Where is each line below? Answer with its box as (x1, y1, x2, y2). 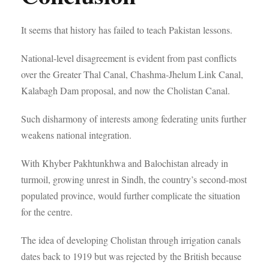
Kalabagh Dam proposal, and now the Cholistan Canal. (21, 84, 230, 97)
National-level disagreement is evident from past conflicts (21, 52, 237, 64)
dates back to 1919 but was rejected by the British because (21, 250, 241, 262)
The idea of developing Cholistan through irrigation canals (21, 234, 241, 246)
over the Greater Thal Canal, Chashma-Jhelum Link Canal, (21, 68, 243, 80)
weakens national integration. (21, 128, 131, 141)
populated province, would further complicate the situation (21, 189, 240, 202)
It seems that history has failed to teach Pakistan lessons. (21, 23, 232, 36)
